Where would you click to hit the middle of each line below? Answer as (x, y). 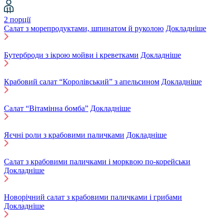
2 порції (17, 20)
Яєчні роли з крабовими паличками (64, 135)
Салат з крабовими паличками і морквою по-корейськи (97, 162)
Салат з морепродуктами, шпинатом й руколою (84, 29)
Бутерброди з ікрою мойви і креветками (71, 55)
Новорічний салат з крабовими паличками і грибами (93, 197)
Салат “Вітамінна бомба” (46, 109)
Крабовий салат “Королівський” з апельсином (82, 82)
